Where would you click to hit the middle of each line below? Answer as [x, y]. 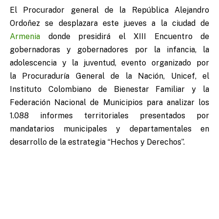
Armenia [25, 37]
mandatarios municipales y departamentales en [109, 129]
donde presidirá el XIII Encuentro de [125, 37]
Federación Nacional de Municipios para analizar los [109, 103]
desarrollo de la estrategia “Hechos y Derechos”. [97, 142]
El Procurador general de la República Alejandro [109, 10]
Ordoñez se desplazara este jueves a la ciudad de [109, 23]
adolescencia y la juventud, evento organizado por [109, 63]
